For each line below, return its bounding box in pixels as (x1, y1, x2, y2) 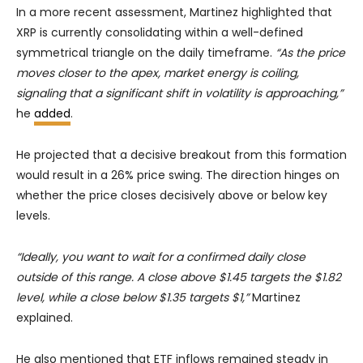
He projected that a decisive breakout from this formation (16, 147, 347, 164)
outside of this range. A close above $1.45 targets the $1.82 (16, 269, 341, 286)
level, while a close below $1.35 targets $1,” (16, 289, 249, 306)
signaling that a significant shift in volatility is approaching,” (16, 85, 343, 102)
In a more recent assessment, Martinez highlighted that (16, 4, 332, 21)
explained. (16, 310, 73, 327)
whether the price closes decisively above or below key (16, 187, 327, 204)
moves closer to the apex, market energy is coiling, (16, 65, 299, 82)
